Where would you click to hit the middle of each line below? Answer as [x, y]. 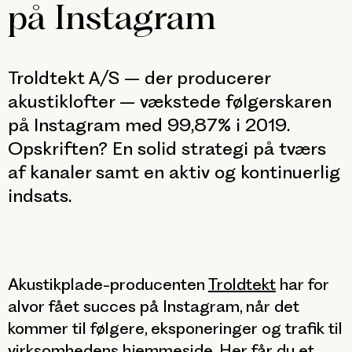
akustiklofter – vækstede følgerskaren [170, 101]
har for [302, 284]
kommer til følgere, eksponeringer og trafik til [175, 328]
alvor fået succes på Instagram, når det [154, 306]
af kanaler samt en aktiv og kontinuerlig [174, 172]
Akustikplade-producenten [108, 284]
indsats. [40, 196]
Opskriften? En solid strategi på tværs [167, 148]
